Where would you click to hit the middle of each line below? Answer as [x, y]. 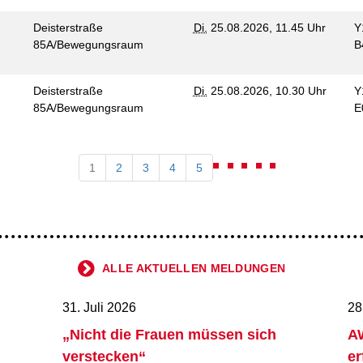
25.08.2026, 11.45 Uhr [266, 28]
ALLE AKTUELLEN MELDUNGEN [194, 269]
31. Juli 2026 [100, 307]
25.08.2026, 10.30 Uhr [267, 91]
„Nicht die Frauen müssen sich [170, 335]
